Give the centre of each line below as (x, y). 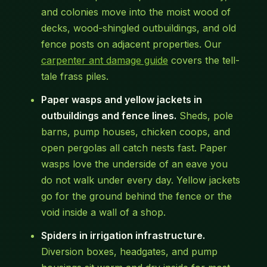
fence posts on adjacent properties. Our (131, 44)
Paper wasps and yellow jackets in (121, 100)
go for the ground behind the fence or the (136, 196)
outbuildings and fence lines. (108, 116)
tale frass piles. (74, 77)
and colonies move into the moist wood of (136, 12)
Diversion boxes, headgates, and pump (129, 252)
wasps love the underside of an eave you (134, 164)
